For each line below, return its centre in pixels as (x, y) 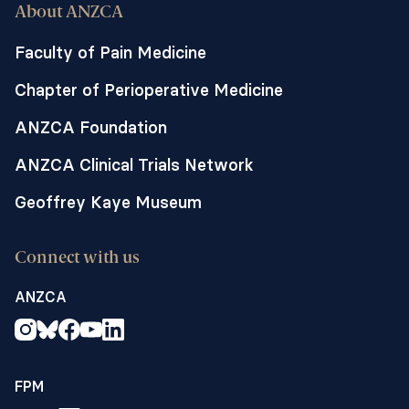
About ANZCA (69, 13)
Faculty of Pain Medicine (110, 52)
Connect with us (77, 258)
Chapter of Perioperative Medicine (149, 90)
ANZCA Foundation (91, 127)
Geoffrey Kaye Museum (108, 202)
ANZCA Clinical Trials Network (134, 165)
